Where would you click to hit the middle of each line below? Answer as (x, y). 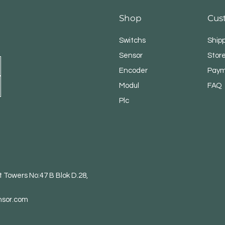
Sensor (131, 56)
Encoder (134, 71)
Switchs (133, 41)
